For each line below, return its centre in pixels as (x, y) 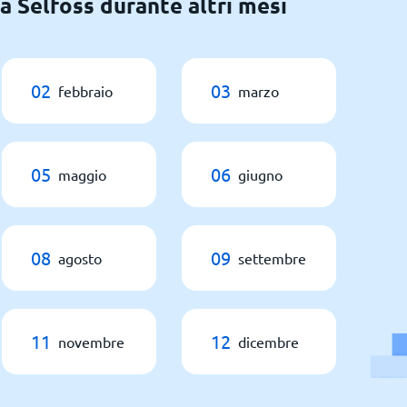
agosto (80, 258)
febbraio (85, 91)
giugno (260, 174)
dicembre (268, 342)
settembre (272, 258)
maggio (82, 174)
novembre (91, 342)
